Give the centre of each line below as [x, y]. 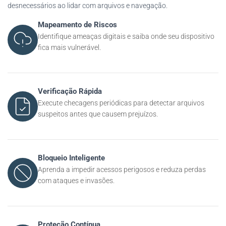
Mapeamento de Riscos [77, 25]
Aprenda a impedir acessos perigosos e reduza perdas [122, 169]
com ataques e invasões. [76, 181]
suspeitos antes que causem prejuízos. [98, 114]
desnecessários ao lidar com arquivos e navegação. [88, 6]
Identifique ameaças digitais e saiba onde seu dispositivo [126, 36]
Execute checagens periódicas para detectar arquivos [121, 103]
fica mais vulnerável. [69, 47]
